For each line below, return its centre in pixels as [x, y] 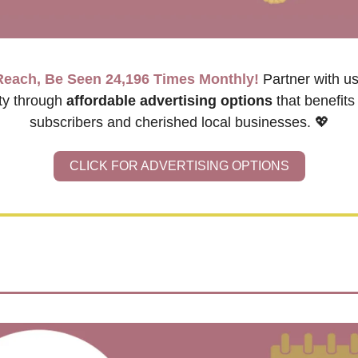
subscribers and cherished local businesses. [172, 123]
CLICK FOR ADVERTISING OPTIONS [179, 166]
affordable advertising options [169, 101]
